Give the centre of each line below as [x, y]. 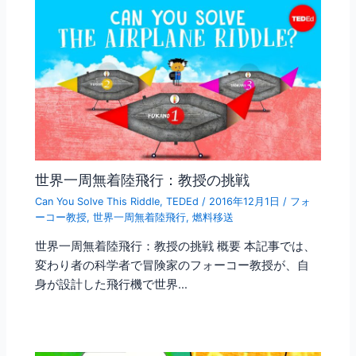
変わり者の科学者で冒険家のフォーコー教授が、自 [172, 266]
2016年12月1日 [246, 201]
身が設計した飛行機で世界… [112, 285]
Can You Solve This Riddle [98, 201]
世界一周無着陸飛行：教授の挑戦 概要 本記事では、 [176, 247]
